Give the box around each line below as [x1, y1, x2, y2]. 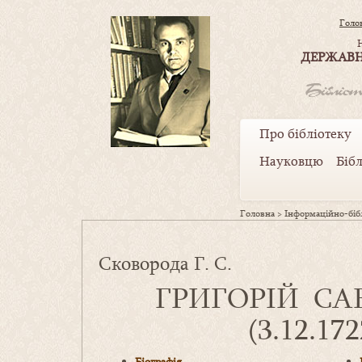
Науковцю [259, 152, 323, 170]
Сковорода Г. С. [99, 250, 232, 276]
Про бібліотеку [259, 124, 351, 143]
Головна [240, 207, 275, 221]
